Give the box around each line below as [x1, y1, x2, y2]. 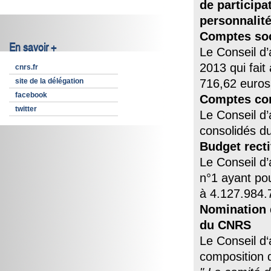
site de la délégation [15, 77, 83, 85]
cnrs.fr [15, 63, 38, 71]
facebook [15, 91, 47, 99]
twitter [15, 105, 37, 113]
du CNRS [200, 218, 251, 232]
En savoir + [9, 41, 56, 55]
